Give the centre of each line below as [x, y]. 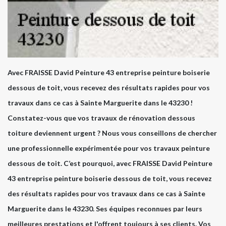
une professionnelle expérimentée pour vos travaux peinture [109, 148]
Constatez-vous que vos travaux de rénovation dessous [101, 118]
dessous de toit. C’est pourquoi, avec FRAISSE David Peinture [110, 163]
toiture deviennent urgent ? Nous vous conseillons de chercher [112, 133]
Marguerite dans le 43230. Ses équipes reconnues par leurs [105, 209]
